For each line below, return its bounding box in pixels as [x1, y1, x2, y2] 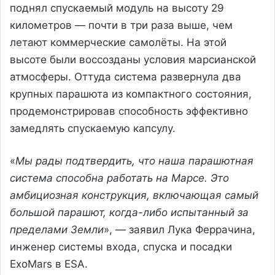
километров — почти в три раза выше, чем [10, 18, 233, 31]
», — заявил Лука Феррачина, [104, 223, 255, 236]
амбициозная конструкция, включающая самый [10, 188, 258, 201]
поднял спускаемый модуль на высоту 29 [10, 1, 224, 14]
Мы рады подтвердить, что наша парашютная [15, 154, 254, 167]
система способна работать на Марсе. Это [10, 171, 229, 184]
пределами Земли [10, 223, 104, 236]
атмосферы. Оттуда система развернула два [10, 70, 241, 83]
